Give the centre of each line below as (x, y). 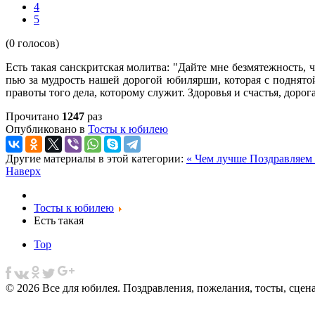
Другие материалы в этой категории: (95, 159)
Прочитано (34, 117)
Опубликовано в (45, 129)
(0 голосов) (32, 44)
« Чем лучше (218, 159)
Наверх (23, 172)
